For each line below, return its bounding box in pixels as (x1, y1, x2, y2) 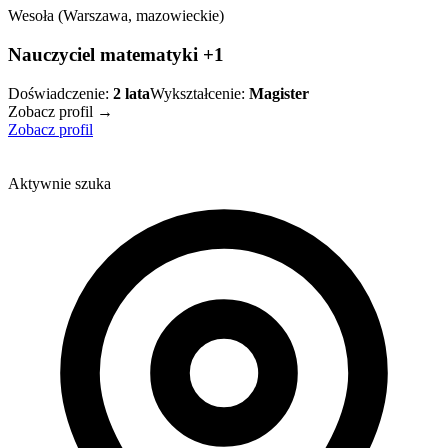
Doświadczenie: (8, 84, 109, 102)
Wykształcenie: (150, 84, 245, 102)
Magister (249, 84, 309, 102)
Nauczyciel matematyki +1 (8, 44, 224, 66)
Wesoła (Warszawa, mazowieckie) (8, 7, 224, 25)
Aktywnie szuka (8, 174, 111, 192)
